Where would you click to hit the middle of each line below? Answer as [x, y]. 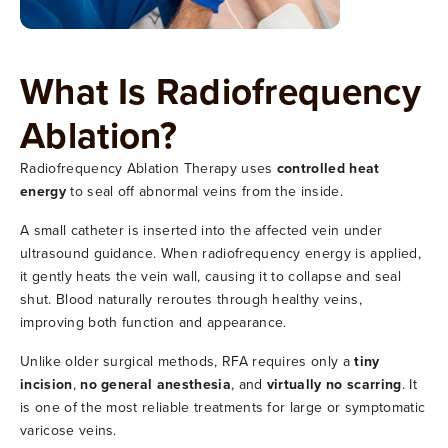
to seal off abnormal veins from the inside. [204, 190]
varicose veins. [68, 429]
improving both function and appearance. [153, 321]
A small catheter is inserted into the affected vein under [201, 229]
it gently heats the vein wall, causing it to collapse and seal [210, 275]
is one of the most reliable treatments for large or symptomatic [223, 406]
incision [46, 383]
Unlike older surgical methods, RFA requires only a [187, 360]
